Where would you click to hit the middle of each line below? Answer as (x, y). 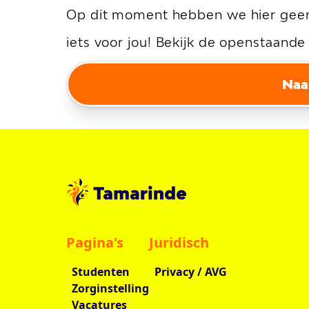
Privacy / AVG (191, 272)
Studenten (101, 272)
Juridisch (179, 243)
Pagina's (95, 243)
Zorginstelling (110, 289)
